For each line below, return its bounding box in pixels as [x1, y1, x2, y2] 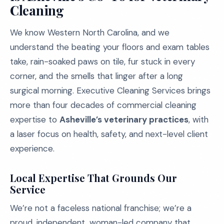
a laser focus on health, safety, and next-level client [10, 128, 208, 139]
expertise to [10, 114, 59, 125]
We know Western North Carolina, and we [10, 27, 169, 38]
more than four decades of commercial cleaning [10, 99, 196, 110]
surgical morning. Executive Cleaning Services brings [10, 85, 210, 96]
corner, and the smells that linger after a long [10, 70, 183, 81]
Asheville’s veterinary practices [59, 114, 188, 125]
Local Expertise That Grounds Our [10, 171, 177, 184]
